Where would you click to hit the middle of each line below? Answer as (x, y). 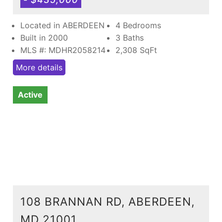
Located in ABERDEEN (62, 25)
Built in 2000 (44, 37)
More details (39, 67)
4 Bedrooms (138, 25)
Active (30, 94)
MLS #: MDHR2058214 (63, 50)
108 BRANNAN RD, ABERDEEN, (108, 201)
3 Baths (130, 37)
